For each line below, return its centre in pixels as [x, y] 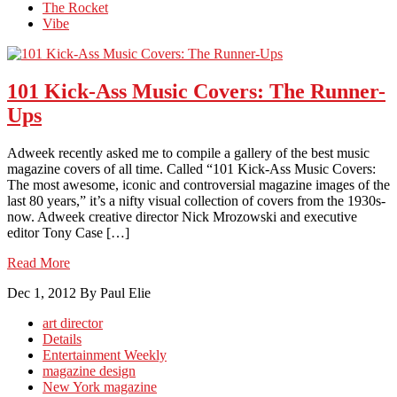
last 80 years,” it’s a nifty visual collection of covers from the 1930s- [196, 200]
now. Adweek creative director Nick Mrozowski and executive [182, 216]
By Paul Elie [115, 292]
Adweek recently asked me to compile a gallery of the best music [188, 152]
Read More [39, 262]
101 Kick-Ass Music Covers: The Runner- [196, 91]
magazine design [89, 370]
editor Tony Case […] [68, 232]
